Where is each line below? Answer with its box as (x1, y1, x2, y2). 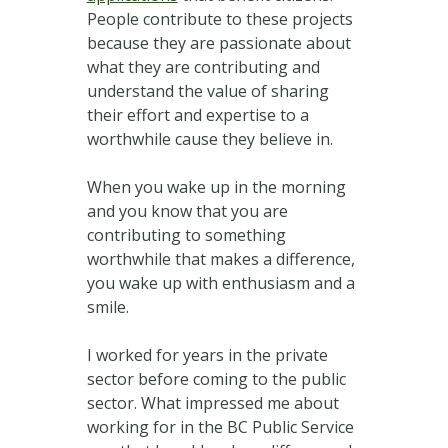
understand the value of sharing (86, 79, 329, 102)
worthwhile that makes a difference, (86, 247, 355, 270)
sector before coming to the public (86, 367, 346, 390)
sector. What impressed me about (86, 391, 339, 414)
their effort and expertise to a (86, 103, 309, 126)
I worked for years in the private (86, 343, 328, 366)
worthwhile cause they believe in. (86, 127, 333, 150)
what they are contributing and (86, 55, 320, 78)
